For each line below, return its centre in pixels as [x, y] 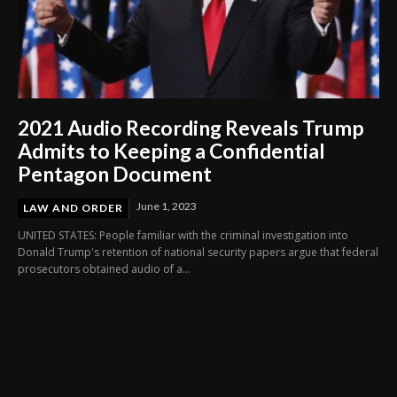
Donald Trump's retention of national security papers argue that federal [198, 253]
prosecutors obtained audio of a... [104, 269]
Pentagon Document [115, 174]
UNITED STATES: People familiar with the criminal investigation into [183, 236]
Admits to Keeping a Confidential [171, 151]
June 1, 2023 [167, 206]
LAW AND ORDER [73, 208]
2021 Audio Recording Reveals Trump [191, 128]
